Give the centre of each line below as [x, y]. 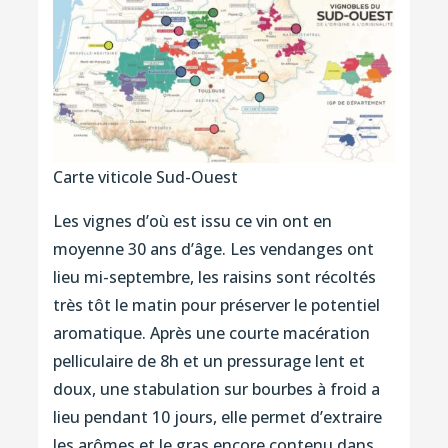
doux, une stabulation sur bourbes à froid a [216, 389]
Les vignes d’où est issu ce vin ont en [192, 221]
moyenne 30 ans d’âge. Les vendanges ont [213, 249]
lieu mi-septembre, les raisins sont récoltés [214, 277]
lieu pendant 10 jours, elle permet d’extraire [217, 417]
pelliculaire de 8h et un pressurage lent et [208, 361]
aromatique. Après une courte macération [211, 333]
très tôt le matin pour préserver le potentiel [216, 305]
